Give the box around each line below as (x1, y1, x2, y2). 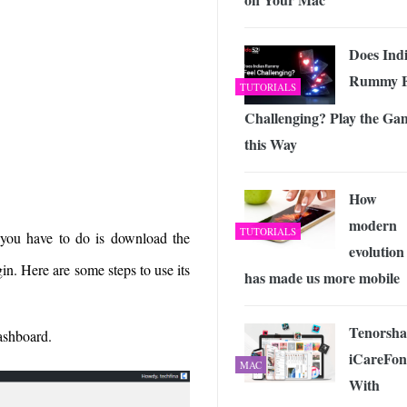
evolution (349, 241, 404, 263)
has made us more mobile (244, 267, 400, 289)
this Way (244, 134, 297, 155)
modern (349, 214, 397, 236)
